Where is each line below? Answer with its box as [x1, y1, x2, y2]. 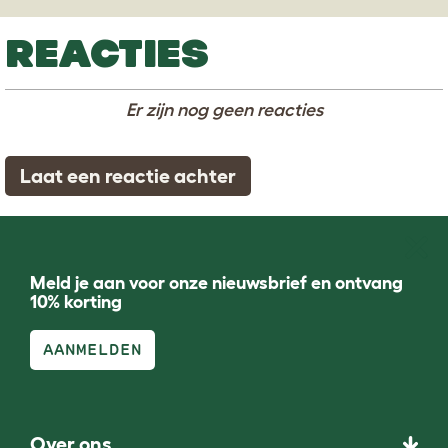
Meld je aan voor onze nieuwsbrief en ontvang [30, 272, 403, 293]
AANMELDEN [43, 341, 143, 357]
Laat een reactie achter [20, 164, 236, 187]
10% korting [30, 291, 122, 312]
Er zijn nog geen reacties [125, 99, 323, 120]
